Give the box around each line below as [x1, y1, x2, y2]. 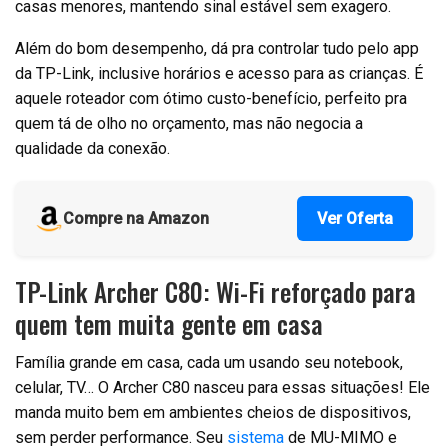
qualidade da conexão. [15, 139, 170, 159]
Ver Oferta [317, 209, 393, 229]
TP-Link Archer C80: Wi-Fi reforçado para [15, 273, 416, 311]
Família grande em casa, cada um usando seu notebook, [15, 353, 403, 373]
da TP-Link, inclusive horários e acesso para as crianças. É [15, 64, 423, 84]
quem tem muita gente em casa [15, 305, 323, 343]
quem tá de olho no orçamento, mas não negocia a [15, 114, 363, 134]
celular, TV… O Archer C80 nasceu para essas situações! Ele [15, 378, 430, 398]
